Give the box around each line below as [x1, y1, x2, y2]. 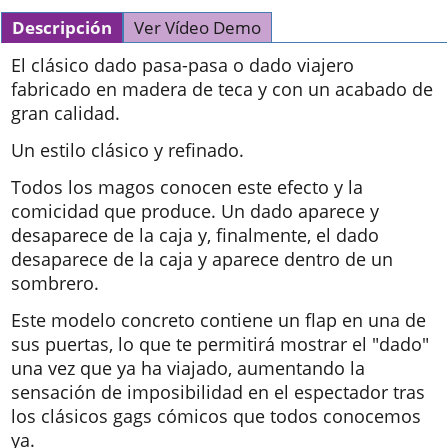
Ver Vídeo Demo [134, 15, 261, 39]
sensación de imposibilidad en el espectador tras [11, 380, 425, 405]
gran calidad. [11, 100, 120, 125]
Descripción [12, 15, 112, 39]
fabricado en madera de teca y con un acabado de [11, 76, 433, 101]
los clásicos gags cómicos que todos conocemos [11, 404, 421, 429]
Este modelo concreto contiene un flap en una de [11, 308, 426, 333]
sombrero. [11, 271, 99, 295]
